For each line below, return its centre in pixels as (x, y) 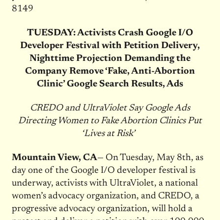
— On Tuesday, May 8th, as (150, 158)
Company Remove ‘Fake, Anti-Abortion (110, 71)
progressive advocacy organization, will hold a (102, 209)
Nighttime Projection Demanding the (110, 58)
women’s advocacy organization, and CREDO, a (105, 196)
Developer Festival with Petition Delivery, (110, 46)
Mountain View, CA (54, 158)
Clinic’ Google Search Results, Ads (110, 84)
